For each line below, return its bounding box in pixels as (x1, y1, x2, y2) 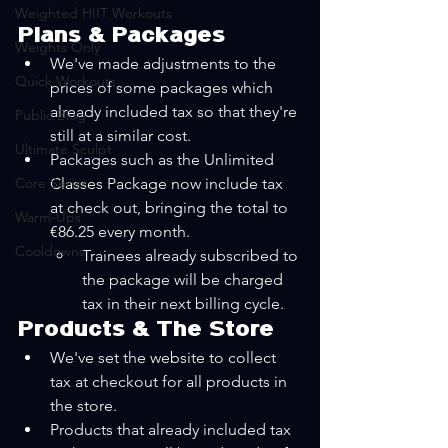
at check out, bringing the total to (50, 197, 292, 217)
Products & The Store (18, 316, 274, 342)
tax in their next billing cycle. (82, 293, 284, 313)
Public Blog (15, 105, 86, 124)
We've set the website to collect (50, 347, 280, 367)
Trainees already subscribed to (82, 245, 302, 265)
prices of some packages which (50, 77, 277, 97)
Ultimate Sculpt (15, 139, 112, 158)
